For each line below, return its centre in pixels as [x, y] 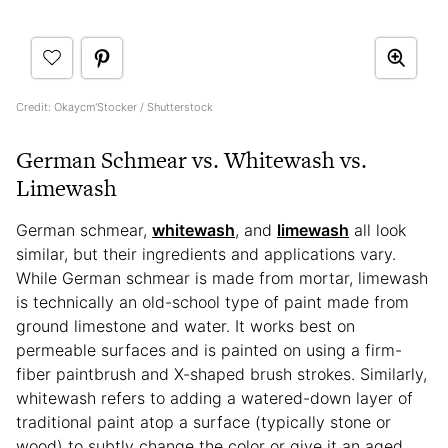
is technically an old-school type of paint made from [212, 301]
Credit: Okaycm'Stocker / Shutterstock [114, 106]
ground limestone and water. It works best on [185, 325]
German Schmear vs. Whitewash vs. [191, 159]
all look [377, 229]
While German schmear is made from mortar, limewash [222, 277]
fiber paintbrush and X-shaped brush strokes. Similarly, [221, 373]
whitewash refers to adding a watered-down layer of [214, 397]
